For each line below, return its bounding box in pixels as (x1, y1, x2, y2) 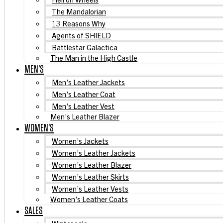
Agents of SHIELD (52, 30, 111, 40)
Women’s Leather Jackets (52, 147, 135, 157)
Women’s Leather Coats (50, 194, 128, 204)
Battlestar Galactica (52, 42, 117, 52)
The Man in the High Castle (50, 52, 137, 62)
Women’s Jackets (52, 135, 109, 145)
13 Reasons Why (52, 18, 106, 28)
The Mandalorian (52, 6, 106, 16)
